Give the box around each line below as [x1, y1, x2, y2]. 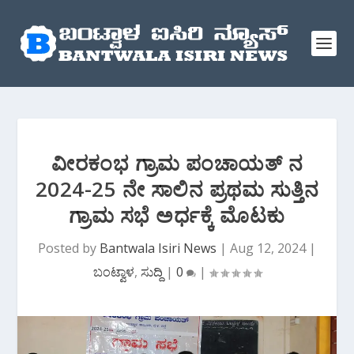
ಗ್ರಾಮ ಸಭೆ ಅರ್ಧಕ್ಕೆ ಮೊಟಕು [69, 201, 285, 229]
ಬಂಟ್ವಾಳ [92, 263, 134, 281]
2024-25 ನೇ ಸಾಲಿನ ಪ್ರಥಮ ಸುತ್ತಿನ [35, 175, 319, 203]
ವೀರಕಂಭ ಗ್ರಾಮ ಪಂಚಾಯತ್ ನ [51, 149, 303, 177]
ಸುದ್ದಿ [140, 263, 163, 281]
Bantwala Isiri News [100, 239, 217, 257]
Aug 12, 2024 [230, 239, 306, 257]
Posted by [38, 239, 100, 257]
